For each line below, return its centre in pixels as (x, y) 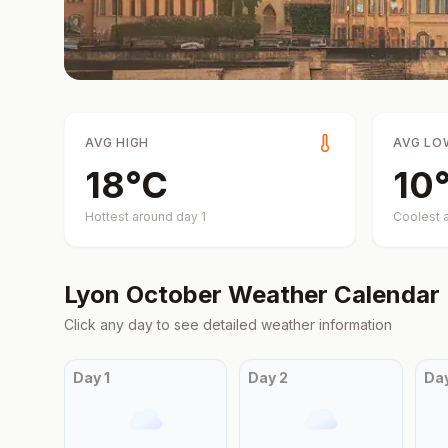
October (174, 294)
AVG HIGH (117, 142)
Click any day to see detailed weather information (228, 324)
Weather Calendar (331, 294)
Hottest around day (143, 216)
